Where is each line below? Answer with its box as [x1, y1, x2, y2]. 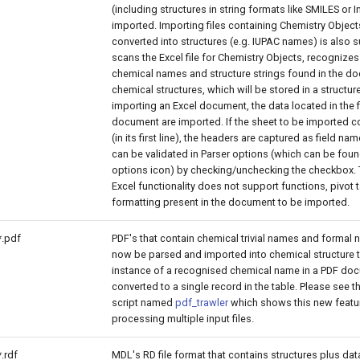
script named [112, 297, 175, 309]
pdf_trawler [175, 297, 228, 309]
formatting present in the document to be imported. [112, 196, 350, 208]
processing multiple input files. [112, 313, 254, 325]
